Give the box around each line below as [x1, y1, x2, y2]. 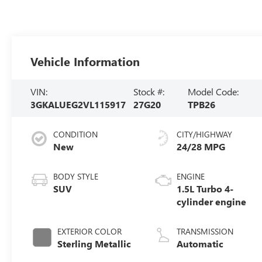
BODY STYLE [53, 170, 99, 182]
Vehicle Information [30, 53, 140, 69]
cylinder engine [177, 195, 247, 208]
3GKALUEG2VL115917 [30, 98, 126, 111]
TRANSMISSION [177, 225, 234, 237]
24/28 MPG [177, 140, 226, 153]
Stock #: [133, 85, 164, 98]
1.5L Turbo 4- [177, 182, 234, 195]
